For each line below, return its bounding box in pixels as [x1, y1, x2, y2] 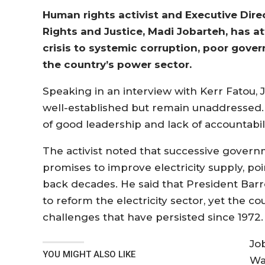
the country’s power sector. [43, 58, 192, 70]
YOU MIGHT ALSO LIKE [43, 248, 135, 260]
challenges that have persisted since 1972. [43, 211, 263, 223]
